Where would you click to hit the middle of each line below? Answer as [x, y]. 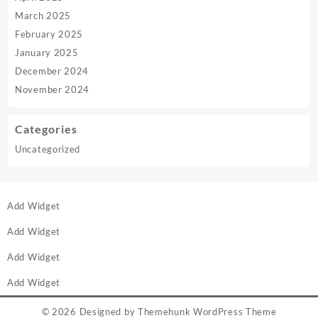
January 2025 [47, 52]
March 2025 [43, 15]
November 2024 [53, 89]
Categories [46, 129]
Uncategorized [48, 149]
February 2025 [49, 34]
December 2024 [52, 71]
